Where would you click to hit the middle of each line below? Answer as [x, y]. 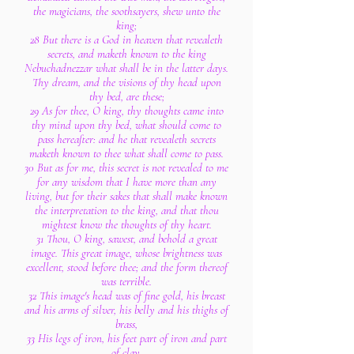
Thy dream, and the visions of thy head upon [126, 82]
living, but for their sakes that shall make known [126, 196]
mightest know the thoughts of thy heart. [126, 224]
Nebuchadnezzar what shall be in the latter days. [126, 68]
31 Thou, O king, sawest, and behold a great [126, 239]
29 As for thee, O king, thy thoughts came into [126, 111]
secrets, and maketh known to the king [126, 54]
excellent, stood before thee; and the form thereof [126, 267]
